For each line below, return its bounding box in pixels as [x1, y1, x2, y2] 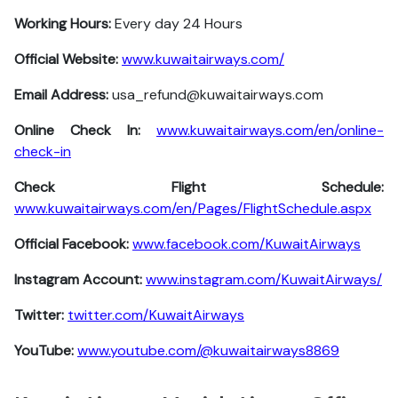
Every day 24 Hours [111, 14, 243, 33]
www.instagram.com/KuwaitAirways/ [146, 270, 382, 289]
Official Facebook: [14, 235, 129, 253]
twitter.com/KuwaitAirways [68, 306, 244, 324]
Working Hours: [14, 14, 111, 33]
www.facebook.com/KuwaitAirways [132, 235, 361, 253]
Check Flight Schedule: [14, 178, 384, 196]
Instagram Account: [14, 270, 142, 289]
